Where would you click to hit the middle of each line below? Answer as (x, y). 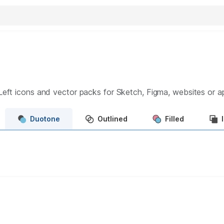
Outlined (112, 118)
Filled (174, 118)
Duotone (45, 118)
